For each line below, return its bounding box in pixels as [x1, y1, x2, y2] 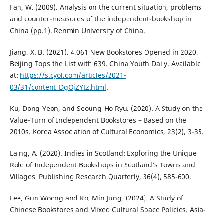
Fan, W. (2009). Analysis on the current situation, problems [9, 2, 201, 12]
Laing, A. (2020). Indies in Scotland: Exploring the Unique [9, 148, 197, 158]
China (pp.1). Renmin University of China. [9, 26, 145, 36]
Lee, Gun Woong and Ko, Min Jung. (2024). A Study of [9, 193, 183, 203]
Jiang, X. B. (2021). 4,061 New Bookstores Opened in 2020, [9, 47, 198, 57]
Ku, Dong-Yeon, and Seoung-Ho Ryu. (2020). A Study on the [9, 104, 203, 113]
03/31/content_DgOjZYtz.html [9, 82, 106, 92]
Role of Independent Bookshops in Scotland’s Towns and [9, 160, 195, 170]
